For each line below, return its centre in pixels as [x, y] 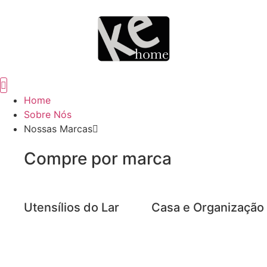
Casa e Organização [208, 207]
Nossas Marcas [58, 129]
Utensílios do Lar [72, 207]
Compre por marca [98, 159]
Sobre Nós [48, 114]
